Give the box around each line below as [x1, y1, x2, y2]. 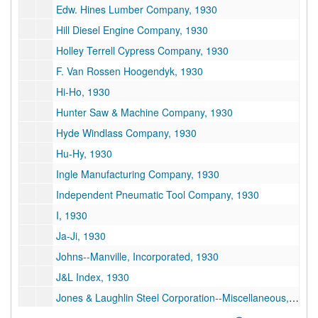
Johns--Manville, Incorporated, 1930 [56, 249, 219, 263]
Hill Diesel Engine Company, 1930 [56, 23, 208, 37]
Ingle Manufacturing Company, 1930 [56, 167, 219, 181]
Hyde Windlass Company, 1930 [56, 126, 197, 140]
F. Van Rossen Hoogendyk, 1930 [56, 64, 203, 78]
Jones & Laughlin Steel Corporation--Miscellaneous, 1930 [56, 290, 289, 305]
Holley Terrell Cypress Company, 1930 [56, 43, 229, 57]
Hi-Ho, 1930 [56, 84, 110, 99]
